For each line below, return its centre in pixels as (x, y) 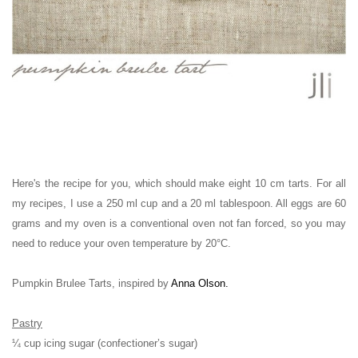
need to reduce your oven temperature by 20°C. (121, 243)
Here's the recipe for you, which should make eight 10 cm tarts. (165, 183)
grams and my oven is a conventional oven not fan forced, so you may (179, 223)
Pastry (27, 323)
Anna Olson (198, 283)
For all (332, 183)
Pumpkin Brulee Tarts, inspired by (91, 283)
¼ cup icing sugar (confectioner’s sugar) (105, 343)
